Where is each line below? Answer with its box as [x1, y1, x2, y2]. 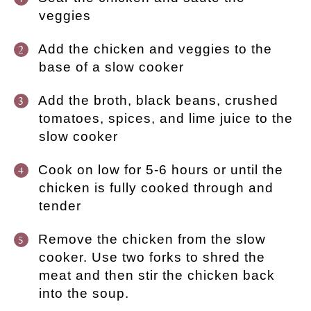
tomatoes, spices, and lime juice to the [39, 110, 293, 126]
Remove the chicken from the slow [37, 231, 266, 246]
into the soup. [39, 285, 129, 301]
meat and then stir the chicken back [39, 267, 275, 283]
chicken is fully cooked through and [39, 180, 274, 195]
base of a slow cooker [39, 59, 184, 74]
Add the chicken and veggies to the [37, 41, 272, 56]
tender [39, 198, 81, 213]
